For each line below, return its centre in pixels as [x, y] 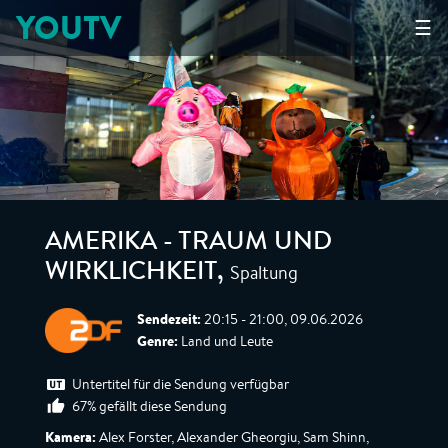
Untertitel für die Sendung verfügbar [180, 384]
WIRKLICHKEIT [131, 274]
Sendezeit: [169, 319]
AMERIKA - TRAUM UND [188, 244]
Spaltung [264, 272]
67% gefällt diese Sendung [149, 406]
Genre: [157, 341]
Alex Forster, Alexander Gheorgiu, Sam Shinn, [232, 437]
